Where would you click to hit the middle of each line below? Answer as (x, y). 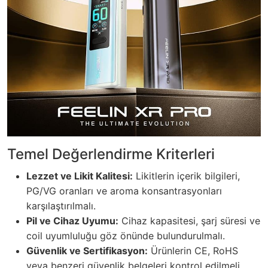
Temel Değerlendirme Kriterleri (111, 154)
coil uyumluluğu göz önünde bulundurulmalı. (126, 236)
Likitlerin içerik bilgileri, (186, 176)
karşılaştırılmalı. (61, 206)
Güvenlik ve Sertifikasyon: (87, 251)
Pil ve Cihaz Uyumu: (72, 221)
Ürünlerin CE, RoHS (193, 251)
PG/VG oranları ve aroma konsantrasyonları (124, 191)
